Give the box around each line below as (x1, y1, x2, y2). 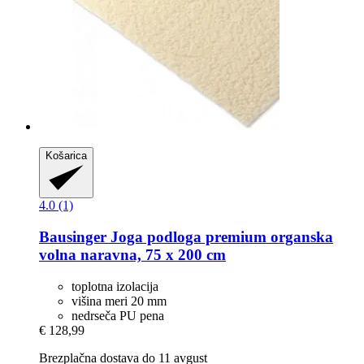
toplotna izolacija (71, 279, 158, 293)
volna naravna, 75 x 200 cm (39, 246, 226, 264)
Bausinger (39, 228, 106, 246)
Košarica (45, 149, 87, 162)
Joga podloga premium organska (106, 228, 333, 246)
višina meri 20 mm (71, 293, 167, 308)
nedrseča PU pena (71, 308, 164, 323)
